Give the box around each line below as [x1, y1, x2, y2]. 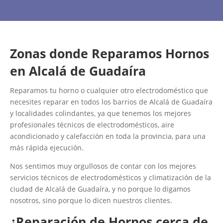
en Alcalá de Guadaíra [10, 62, 146, 80]
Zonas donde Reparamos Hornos [10, 45, 209, 62]
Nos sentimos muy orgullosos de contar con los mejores [10, 161, 196, 171]
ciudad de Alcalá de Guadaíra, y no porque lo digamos [10, 184, 191, 194]
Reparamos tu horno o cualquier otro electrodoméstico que [10, 86, 208, 96]
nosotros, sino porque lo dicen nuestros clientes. [10, 196, 172, 206]
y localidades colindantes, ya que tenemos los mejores [10, 109, 191, 118]
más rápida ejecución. [10, 143, 84, 153]
